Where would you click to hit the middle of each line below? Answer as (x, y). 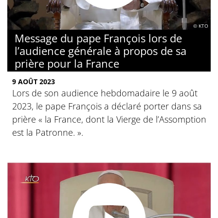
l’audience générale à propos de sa (100, 51)
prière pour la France (67, 64)
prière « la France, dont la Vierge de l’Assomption (109, 119)
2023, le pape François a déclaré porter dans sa (107, 106)
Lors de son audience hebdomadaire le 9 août (105, 93)
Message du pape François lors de (98, 38)
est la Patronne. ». (48, 133)
